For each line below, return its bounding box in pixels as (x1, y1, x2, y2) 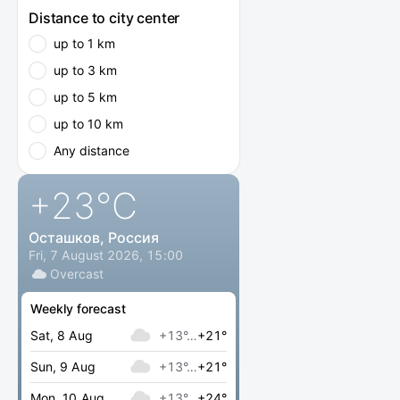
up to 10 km (54, 116, 123, 131)
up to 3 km (54, 62, 117, 78)
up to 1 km (54, 36, 115, 51)
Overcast (50, 266, 104, 281)
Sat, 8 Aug (30, 328, 93, 343)
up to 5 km (54, 89, 117, 104)
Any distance (54, 143, 129, 158)
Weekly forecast (30, 301, 126, 316)
